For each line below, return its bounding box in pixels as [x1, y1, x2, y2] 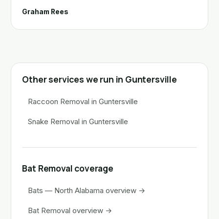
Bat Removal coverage [22, 162, 113, 174]
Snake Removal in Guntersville [27, 116, 128, 126]
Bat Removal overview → [27, 205, 112, 215]
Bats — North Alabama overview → [27, 186, 145, 196]
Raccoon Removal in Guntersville [27, 97, 138, 107]
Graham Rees [22, 7, 69, 16]
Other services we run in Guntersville [22, 73, 177, 85]
